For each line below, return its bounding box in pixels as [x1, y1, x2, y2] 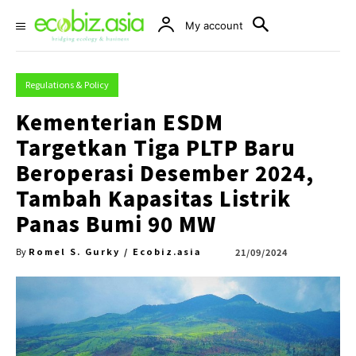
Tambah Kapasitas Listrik [16, 184, 291, 212]
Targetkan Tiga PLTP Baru [16, 133, 296, 161]
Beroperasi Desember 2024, [16, 158, 314, 187]
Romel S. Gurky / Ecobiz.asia [29, 245, 201, 257]
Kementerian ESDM [16, 107, 223, 136]
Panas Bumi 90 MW [16, 209, 216, 238]
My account [185, 19, 243, 32]
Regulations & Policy [25, 78, 109, 91]
